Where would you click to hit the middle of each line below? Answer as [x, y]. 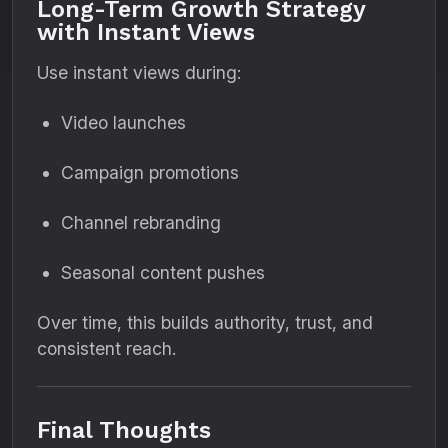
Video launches [123, 122]
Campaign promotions [150, 172]
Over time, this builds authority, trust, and [205, 322]
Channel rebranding [141, 222]
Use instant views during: [139, 72]
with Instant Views [146, 32]
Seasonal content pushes [163, 272]
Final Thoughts [124, 430]
